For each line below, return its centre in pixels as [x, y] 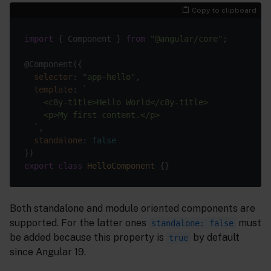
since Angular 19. [48, 252]
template [53, 89]
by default [215, 237]
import [39, 38]
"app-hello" [109, 77]
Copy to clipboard [224, 10]
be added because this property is [88, 237]
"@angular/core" [186, 38]
